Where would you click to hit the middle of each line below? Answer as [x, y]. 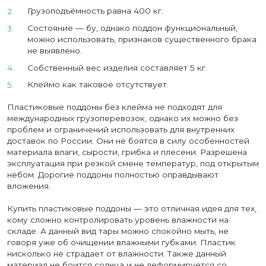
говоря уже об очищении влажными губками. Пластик [121, 243]
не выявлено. [54, 50]
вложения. [29, 186]
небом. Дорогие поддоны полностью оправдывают [113, 175]
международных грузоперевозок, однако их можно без [123, 118]
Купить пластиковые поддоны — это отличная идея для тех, [132, 209]
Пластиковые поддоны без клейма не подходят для [115, 107]
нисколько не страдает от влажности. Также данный [117, 254]
